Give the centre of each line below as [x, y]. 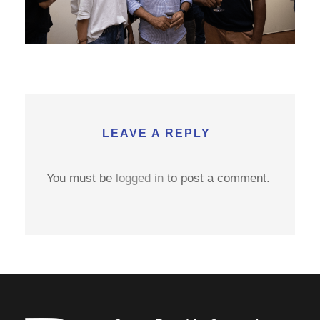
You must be [81, 179]
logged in [140, 179]
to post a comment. [217, 179]
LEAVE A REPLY [156, 134]
